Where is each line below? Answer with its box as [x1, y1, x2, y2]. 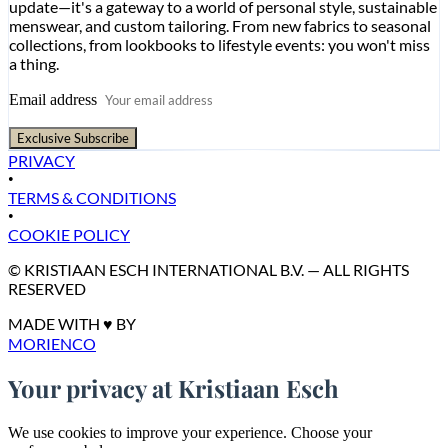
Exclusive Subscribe [17, 129, 129, 146]
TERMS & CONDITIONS [8, 187, 176, 207]
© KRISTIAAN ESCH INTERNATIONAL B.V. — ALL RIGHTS [8, 259, 409, 279]
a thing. [9, 53, 59, 73]
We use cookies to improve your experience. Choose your [8, 424, 372, 442]
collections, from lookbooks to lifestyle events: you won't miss [9, 34, 430, 54]
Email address [9, 90, 97, 108]
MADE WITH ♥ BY [8, 313, 136, 333]
